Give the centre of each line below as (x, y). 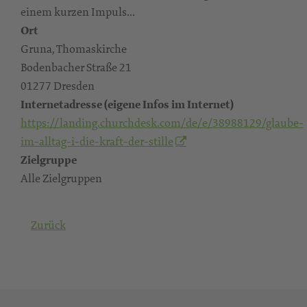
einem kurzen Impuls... (78, 12)
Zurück (48, 225)
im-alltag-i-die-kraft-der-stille (97, 141)
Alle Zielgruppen (61, 178)
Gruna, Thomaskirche (74, 49)
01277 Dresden (58, 86)
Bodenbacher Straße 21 (76, 67)
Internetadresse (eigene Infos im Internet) (127, 105)
